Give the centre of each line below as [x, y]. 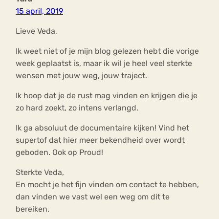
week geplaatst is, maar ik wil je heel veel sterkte [104, 64]
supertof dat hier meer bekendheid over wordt [100, 140]
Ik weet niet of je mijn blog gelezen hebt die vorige [107, 51]
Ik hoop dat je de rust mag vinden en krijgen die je [107, 96]
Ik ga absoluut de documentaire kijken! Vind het [102, 128]
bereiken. [33, 209]
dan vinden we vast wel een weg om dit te [93, 197]
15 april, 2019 [39, 11]
